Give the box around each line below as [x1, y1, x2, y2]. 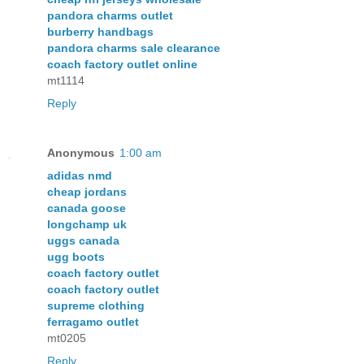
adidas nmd [47, 169, 112, 183]
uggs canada [47, 234, 119, 248]
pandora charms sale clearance [47, 41, 220, 54]
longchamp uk [47, 218, 127, 232]
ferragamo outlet [47, 315, 139, 329]
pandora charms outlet [47, 8, 173, 22]
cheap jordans [47, 185, 127, 199]
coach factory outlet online [47, 57, 197, 71]
